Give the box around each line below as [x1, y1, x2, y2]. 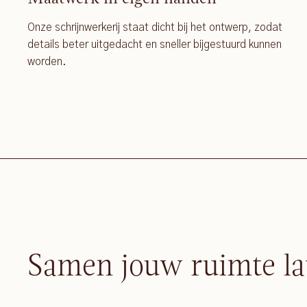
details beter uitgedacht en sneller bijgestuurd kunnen [27, 38, 282, 50]
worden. [27, 56, 66, 67]
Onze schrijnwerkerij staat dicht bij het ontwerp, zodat [27, 21, 282, 33]
